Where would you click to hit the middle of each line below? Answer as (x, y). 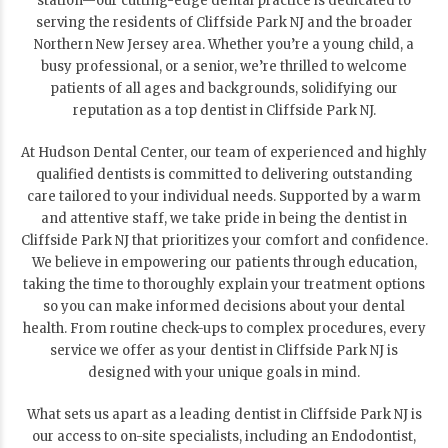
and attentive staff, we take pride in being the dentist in (224, 218)
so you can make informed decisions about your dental (224, 306)
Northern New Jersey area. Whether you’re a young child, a (224, 44)
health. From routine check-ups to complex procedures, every (224, 328)
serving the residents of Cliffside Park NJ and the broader (224, 22)
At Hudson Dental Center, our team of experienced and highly (224, 152)
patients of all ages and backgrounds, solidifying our (224, 88)
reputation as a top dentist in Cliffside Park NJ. (224, 110)
